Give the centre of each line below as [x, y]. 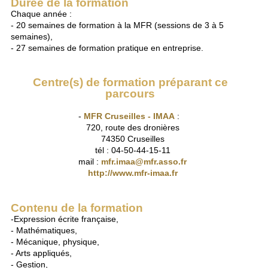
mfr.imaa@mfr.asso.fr [144, 162]
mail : [88, 162]
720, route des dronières [130, 128]
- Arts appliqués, [42, 253]
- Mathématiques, [44, 231]
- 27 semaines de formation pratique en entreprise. [107, 48]
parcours [130, 93]
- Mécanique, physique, [55, 242]
